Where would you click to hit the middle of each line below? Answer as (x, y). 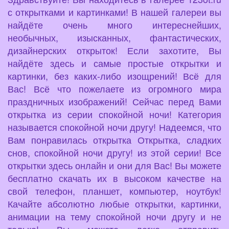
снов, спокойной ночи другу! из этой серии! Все (114, 153)
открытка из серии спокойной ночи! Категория (114, 114)
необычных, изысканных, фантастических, (114, 38)
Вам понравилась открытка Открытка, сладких (114, 140)
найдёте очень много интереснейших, (114, 25)
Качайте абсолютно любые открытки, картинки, (114, 204)
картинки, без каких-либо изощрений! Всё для (114, 76)
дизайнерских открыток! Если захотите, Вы (114, 50)
